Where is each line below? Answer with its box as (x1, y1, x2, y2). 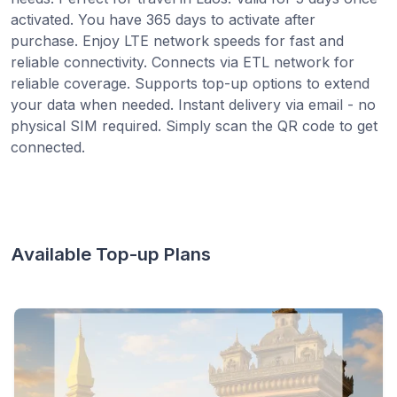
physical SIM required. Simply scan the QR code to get (11, 116, 378, 135)
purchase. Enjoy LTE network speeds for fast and (11, 31, 344, 50)
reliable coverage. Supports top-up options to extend (11, 74, 370, 92)
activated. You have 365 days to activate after (11, 10, 315, 28)
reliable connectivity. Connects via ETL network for (11, 52, 354, 71)
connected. (11, 137, 85, 156)
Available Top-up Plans (11, 242, 211, 265)
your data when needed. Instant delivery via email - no (11, 95, 376, 113)
